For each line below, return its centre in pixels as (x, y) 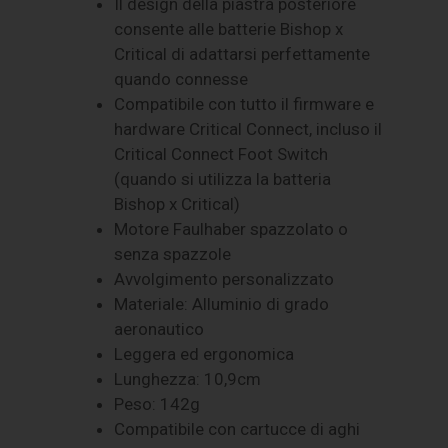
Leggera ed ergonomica (204, 353)
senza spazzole (173, 253)
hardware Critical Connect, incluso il (248, 128)
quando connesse (181, 78)
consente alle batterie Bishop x (229, 28)
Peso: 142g (157, 403)
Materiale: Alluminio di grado (222, 303)
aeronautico (159, 328)
